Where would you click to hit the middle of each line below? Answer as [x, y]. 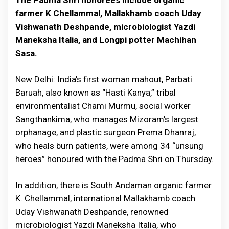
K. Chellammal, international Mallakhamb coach [105, 198]
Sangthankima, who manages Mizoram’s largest [107, 119]
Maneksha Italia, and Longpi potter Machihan [106, 40]
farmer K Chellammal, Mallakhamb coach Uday [108, 13]
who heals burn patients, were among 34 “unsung [109, 146]
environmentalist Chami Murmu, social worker [103, 106]
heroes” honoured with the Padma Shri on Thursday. [114, 159]
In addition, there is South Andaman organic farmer [113, 185]
